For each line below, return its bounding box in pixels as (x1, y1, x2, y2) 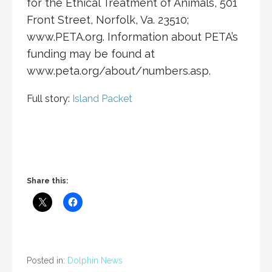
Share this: (27, 176, 68, 185)
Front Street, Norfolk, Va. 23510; (27, 13, 189, 26)
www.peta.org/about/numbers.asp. (27, 64, 211, 77)
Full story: (27, 92, 72, 104)
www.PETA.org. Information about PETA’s (27, 30, 238, 43)
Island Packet (72, 92, 135, 104)
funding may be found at (27, 47, 155, 60)
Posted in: (27, 255, 67, 265)
